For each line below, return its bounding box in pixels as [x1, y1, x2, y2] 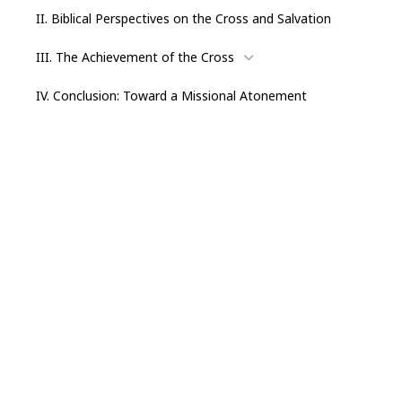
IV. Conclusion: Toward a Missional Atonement [36, 86, 307, 104]
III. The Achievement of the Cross [36, 48, 234, 66]
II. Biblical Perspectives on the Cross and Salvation [36, 9, 331, 27]
